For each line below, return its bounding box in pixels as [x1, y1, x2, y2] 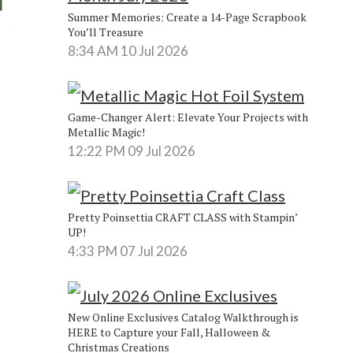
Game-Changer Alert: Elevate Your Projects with [67, 109, 308, 124]
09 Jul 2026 [127, 142, 195, 159]
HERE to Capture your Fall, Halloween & [67, 324, 270, 340]
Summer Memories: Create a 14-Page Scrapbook [67, 9, 307, 24]
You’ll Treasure [67, 24, 143, 39]
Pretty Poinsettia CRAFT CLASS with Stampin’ [67, 209, 297, 225]
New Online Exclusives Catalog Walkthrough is [67, 309, 299, 325]
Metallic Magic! [67, 124, 145, 139]
